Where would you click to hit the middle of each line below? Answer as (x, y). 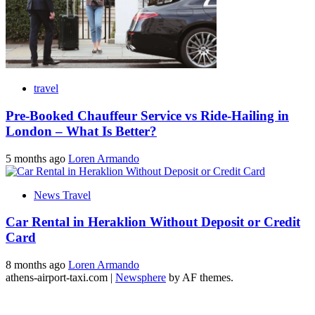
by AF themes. (200, 278)
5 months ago (37, 158)
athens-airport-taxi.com (58, 278)
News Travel (62, 195)
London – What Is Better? (81, 131)
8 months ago (37, 265)
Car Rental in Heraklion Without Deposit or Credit (153, 222)
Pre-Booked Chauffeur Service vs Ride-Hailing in (147, 115)
